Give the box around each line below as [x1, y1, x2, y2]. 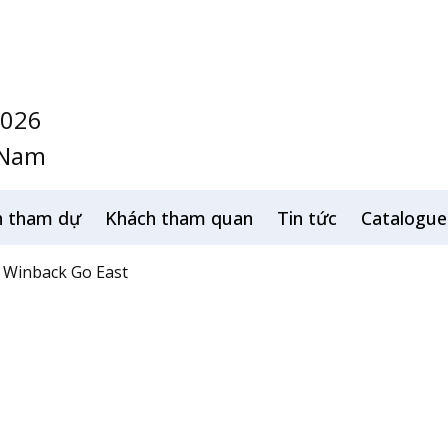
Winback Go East [3, 261, 128, 283]
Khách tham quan [105, 206, 253, 230]
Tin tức [277, 206, 337, 230]
